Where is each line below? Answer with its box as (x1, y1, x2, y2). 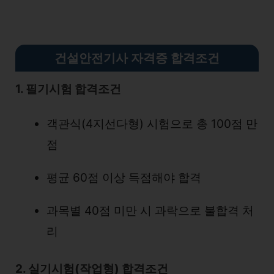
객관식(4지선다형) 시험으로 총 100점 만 (46, 116, 257, 131)
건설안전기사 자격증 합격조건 (54, 50, 220, 65)
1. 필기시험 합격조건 (15, 81, 121, 96)
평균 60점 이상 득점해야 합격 (46, 170, 201, 185)
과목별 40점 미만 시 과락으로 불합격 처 (46, 203, 254, 218)
